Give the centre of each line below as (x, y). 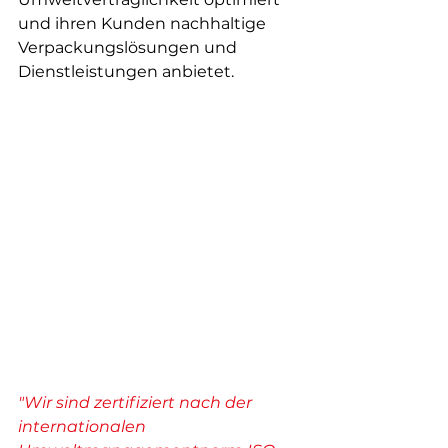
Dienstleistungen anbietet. (126, 71)
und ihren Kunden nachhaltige (144, 23)
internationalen (84, 427)
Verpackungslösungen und (129, 47)
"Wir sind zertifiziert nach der (137, 403)
